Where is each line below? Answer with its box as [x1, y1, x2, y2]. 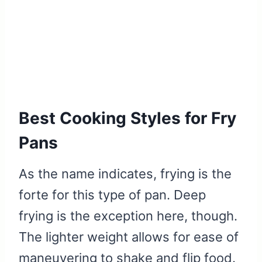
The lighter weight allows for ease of [19, 229, 239, 245]
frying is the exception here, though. [19, 208, 237, 224]
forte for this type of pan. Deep [19, 187, 206, 203]
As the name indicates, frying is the [19, 166, 232, 182]
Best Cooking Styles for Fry [19, 108, 236, 129]
